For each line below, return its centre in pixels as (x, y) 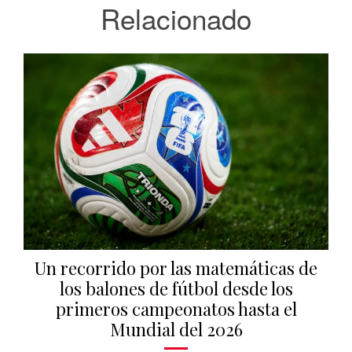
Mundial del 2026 (176, 330)
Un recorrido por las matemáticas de (176, 268)
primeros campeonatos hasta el (176, 309)
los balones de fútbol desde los (176, 289)
